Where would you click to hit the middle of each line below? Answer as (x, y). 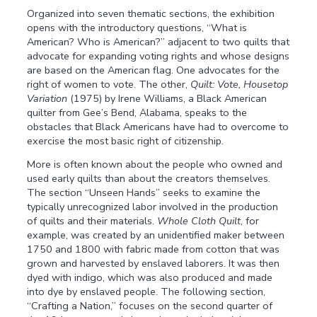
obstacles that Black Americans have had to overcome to (158, 127)
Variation (47, 99)
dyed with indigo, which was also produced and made (150, 277)
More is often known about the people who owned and (155, 164)
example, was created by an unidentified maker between (156, 235)
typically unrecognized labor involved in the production (153, 206)
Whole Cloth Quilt (199, 220)
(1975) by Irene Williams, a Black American (167, 99)
